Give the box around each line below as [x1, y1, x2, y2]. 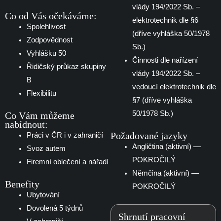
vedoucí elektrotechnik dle [132, 83, 216, 91]
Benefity [5, 178, 39, 189]
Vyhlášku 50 [26, 49, 66, 58]
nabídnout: [5, 118, 48, 130]
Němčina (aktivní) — [132, 169, 199, 178]
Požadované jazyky [110, 130, 187, 142]
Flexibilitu [26, 89, 56, 98]
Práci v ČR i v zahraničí [26, 131, 103, 139]
